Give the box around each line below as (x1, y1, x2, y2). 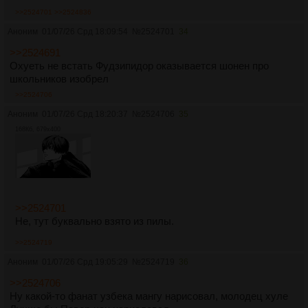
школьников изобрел (10, 73, 109, 85)
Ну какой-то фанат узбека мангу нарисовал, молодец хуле (10, 289, 288, 302)
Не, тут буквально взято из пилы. (15, 214, 174, 227)
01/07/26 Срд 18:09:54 (42, 27, 128, 37)
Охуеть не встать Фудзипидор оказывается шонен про (10, 60, 269, 72)
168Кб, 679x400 (15, 126, 60, 133)
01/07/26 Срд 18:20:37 (42, 109, 128, 120)
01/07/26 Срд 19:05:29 (42, 256, 128, 267)
